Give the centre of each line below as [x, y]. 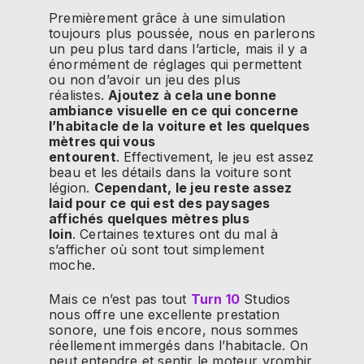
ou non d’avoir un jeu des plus [145, 79]
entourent [82, 156]
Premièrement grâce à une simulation [167, 17]
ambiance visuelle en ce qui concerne [174, 110]
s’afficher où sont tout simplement [156, 249]
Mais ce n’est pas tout [120, 299]
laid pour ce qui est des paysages [160, 203]
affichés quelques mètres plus [149, 218]
